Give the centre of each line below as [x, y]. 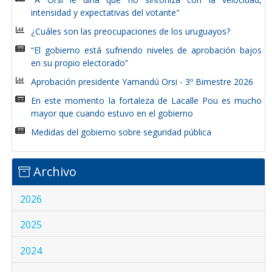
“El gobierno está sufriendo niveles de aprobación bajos [146, 50]
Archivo [53, 171]
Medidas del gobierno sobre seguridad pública [121, 132]
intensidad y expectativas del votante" [106, 12]
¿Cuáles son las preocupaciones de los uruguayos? [131, 31]
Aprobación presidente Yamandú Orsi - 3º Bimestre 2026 [142, 81]
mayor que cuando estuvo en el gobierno [112, 113]
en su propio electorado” [80, 63]
